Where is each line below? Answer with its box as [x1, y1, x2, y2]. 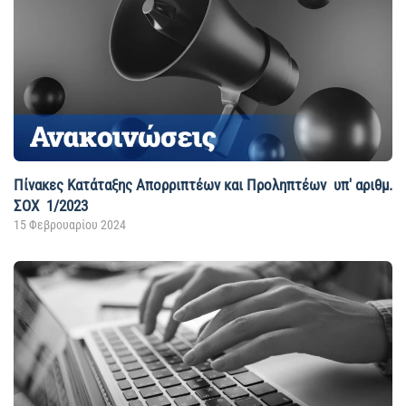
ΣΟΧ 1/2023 [14, 197, 88, 216]
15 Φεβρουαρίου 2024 [14, 217, 126, 233]
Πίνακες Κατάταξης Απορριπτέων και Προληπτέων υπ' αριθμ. [14, 176, 392, 195]
